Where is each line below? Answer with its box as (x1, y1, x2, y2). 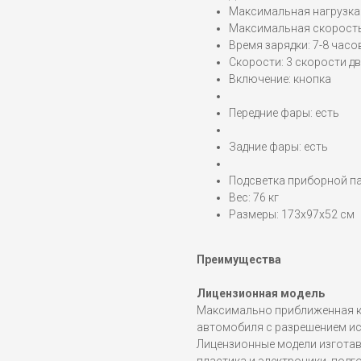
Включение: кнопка (229, 73, 331, 86)
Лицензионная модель (197, 287, 325, 301)
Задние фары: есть (229, 140, 328, 154)
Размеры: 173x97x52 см (229, 208, 355, 222)
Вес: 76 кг (229, 191, 279, 205)
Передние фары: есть (229, 106, 339, 120)
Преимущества (197, 253, 281, 267)
